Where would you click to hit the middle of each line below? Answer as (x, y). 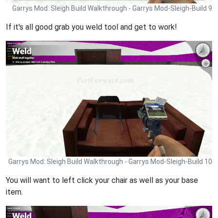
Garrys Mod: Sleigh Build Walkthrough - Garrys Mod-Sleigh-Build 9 (112, 9)
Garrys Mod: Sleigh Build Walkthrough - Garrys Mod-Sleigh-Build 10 (110, 162)
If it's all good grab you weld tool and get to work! (91, 27)
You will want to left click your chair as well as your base (102, 181)
